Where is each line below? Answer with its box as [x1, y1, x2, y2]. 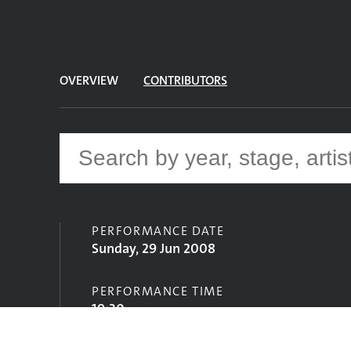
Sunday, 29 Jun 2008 [92, 239, 215, 258]
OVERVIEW [60, 72, 118, 89]
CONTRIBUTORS [143, 72, 227, 89]
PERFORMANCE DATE [92, 223, 225, 239]
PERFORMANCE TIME [92, 283, 224, 299]
